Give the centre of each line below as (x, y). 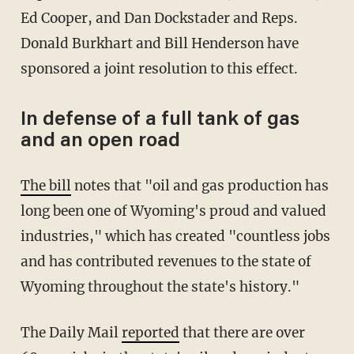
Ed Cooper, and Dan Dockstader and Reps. (159, 19)
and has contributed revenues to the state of (166, 262)
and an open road (100, 142)
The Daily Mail (75, 333)
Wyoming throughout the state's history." (160, 287)
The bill (50, 186)
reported (150, 333)
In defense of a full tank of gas (160, 121)
